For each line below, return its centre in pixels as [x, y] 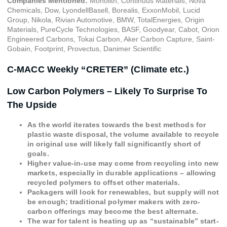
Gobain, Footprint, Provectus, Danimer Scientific [84, 49]
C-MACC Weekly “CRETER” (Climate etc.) [98, 69]
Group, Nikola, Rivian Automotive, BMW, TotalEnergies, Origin [106, 20]
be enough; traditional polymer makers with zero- [114, 202]
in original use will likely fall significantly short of [114, 144]
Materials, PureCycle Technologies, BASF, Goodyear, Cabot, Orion [113, 29]
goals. [38, 154]
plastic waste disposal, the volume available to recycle [123, 134]
